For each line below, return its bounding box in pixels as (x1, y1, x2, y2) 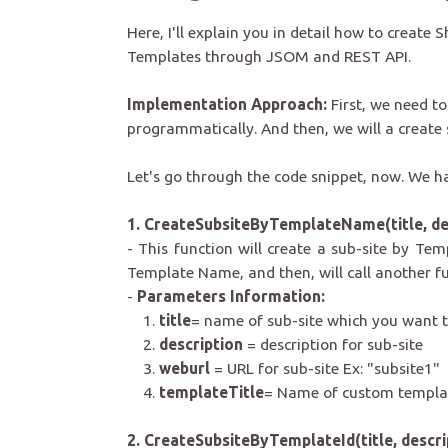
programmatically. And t (127, 119, 299, 138)
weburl (159, 359, 214, 378)
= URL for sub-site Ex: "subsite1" (214, 359, 440, 378)
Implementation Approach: (127, 95, 327, 114)
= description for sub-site (243, 335, 423, 354)
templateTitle (159, 383, 264, 402)
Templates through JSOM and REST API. (127, 47, 411, 66)
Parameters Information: (137, 287, 325, 306)
